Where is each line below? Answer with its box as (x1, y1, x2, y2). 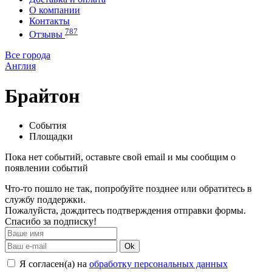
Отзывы (29, 29, 65, 40)
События (29, 120, 66, 131)
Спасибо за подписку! (5, 216, 97, 227)
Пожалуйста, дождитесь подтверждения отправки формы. (5, 205, 246, 216)
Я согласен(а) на (17, 259, 89, 270)
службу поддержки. (5, 194, 86, 205)
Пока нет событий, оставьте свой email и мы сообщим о (5, 152, 236, 163)
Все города (5, 50, 50, 61)
